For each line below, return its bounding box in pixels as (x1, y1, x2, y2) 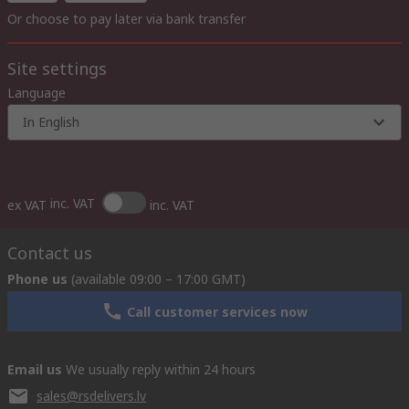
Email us (7, 361, 62, 378)
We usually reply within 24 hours (66, 361, 256, 378)
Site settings (7, 58, 107, 79)
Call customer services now (127, 302, 308, 320)
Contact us (7, 242, 92, 264)
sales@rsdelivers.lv (37, 387, 146, 404)
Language (7, 84, 66, 101)
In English (23, 113, 79, 131)
